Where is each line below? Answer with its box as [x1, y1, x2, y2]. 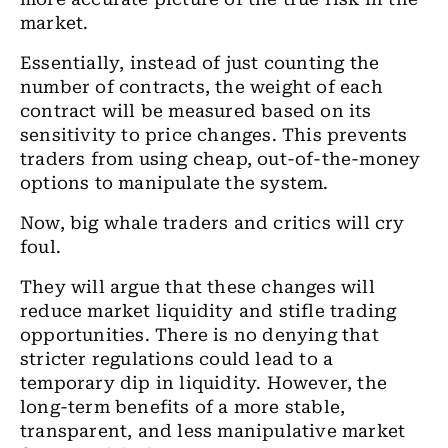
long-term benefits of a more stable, [20, 397, 346, 417]
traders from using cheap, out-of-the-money [20, 149, 421, 169]
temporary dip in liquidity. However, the [20, 373, 388, 393]
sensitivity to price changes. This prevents [20, 125, 408, 145]
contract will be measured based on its [20, 101, 372, 121]
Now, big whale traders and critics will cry [20, 213, 405, 233]
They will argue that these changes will [20, 277, 375, 297]
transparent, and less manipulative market [20, 421, 406, 441]
